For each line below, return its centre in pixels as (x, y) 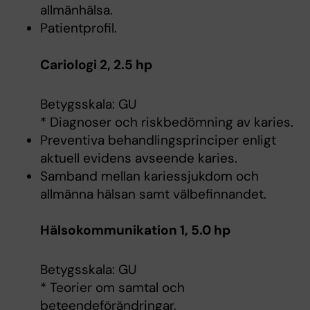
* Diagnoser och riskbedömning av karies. (166, 122)
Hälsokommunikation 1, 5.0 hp (135, 230)
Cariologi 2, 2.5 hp (96, 64)
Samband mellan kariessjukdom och (149, 176)
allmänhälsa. (76, 10)
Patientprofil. (78, 28)
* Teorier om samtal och (112, 288)
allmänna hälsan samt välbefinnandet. (153, 194)
